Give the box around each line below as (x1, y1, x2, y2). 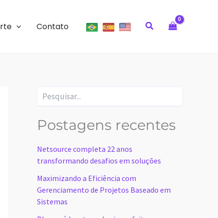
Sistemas (37, 197, 68, 207)
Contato (36, 20, 69, 32)
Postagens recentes (37, 116, 176, 134)
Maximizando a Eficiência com (37, 173, 136, 183)
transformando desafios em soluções (37, 156, 161, 166)
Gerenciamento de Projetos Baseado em (37, 185, 171, 195)
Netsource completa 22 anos (37, 144, 132, 154)
